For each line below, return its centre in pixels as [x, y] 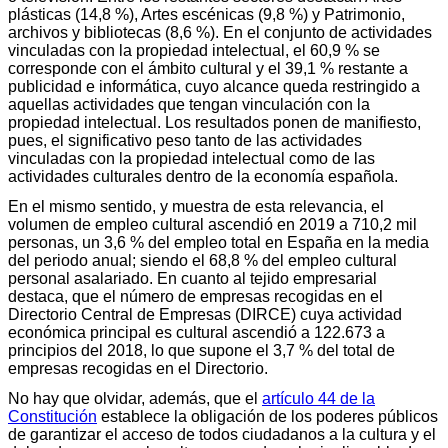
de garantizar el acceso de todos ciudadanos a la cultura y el [222, 434]
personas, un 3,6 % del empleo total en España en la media [218, 242]
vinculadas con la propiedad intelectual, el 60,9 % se [194, 50]
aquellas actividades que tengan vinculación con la [189, 104]
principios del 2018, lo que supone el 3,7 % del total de [201, 350]
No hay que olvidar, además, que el [135, 398]
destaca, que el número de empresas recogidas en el [195, 296]
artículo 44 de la [318, 398]
